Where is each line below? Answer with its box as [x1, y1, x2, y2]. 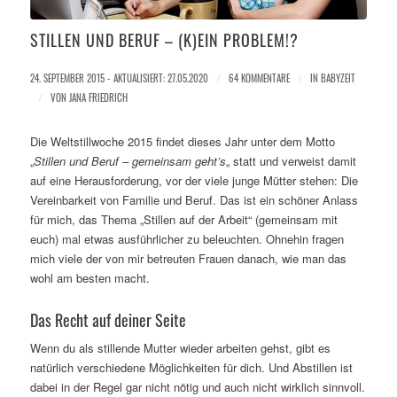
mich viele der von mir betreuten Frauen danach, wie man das [29, 250, 346, 268]
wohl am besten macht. [29, 269, 150, 287]
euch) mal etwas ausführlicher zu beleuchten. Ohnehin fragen [29, 230, 344, 248]
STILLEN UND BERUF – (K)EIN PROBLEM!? [29, 28, 299, 52]
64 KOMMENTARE [228, 71, 290, 86]
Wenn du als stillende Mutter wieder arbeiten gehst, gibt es [29, 339, 331, 357]
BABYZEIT [320, 71, 355, 86]
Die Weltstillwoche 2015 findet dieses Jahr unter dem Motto [29, 133, 335, 151]
